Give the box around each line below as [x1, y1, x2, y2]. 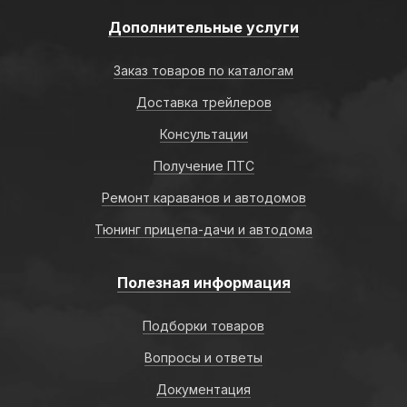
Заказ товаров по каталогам [114, 63, 293, 78]
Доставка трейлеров [135, 94, 272, 110]
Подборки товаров [143, 318, 264, 333]
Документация [156, 382, 251, 397]
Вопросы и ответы [144, 350, 263, 365]
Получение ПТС [153, 158, 254, 174]
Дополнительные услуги [108, 18, 299, 36]
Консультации [159, 126, 248, 142]
